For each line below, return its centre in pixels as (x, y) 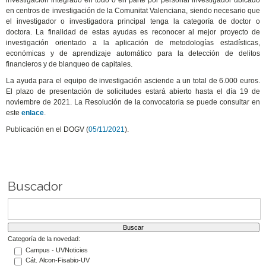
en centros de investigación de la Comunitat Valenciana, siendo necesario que (133, 11)
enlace (33, 113)
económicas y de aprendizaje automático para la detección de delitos (133, 54)
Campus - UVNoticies (56, 250)
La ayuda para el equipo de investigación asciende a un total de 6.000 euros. (133, 81)
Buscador (35, 186)
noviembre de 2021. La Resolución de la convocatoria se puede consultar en (133, 102)
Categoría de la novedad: (44, 238)
